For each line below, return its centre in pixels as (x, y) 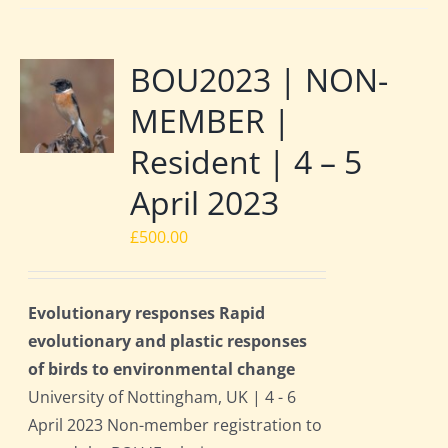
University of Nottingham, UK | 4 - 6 (162, 397)
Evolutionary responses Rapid (147, 313)
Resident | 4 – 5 (246, 162)
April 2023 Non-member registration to (175, 425)
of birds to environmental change (162, 369)
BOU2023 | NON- (259, 80)
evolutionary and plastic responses (168, 341)
